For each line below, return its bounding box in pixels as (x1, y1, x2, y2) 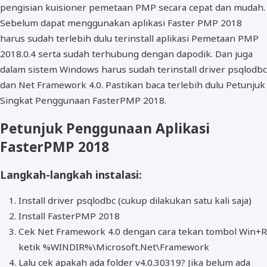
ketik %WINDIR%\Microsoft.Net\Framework (18, 241, 209, 253)
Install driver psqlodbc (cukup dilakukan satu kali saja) (18, 194, 252, 207)
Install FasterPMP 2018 (18, 210, 120, 222)
